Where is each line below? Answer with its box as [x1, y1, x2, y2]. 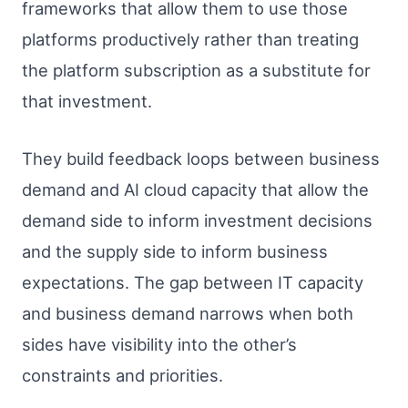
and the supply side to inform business [22, 240, 328, 261]
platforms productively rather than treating [22, 28, 359, 49]
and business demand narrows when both [22, 302, 353, 323]
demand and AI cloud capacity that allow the [22, 178, 369, 199]
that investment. [22, 90, 152, 111]
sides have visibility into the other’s [22, 333, 297, 354]
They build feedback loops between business [22, 148, 380, 168]
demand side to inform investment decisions [22, 209, 372, 230]
